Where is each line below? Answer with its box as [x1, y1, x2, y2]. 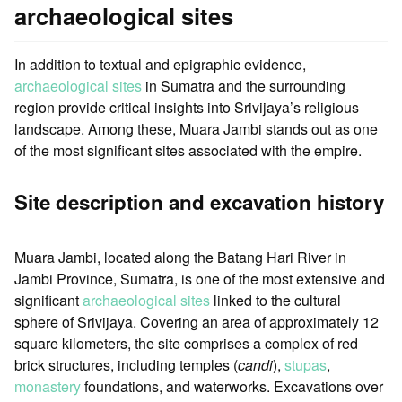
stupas [284, 354, 327, 375]
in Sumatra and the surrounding [142, 74, 345, 96]
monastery [14, 375, 81, 397]
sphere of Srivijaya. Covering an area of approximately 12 [14, 310, 379, 332]
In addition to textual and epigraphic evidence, [14, 53, 306, 74]
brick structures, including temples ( [14, 354, 238, 375]
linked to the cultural [210, 289, 341, 310]
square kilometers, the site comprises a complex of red [14, 332, 358, 354]
